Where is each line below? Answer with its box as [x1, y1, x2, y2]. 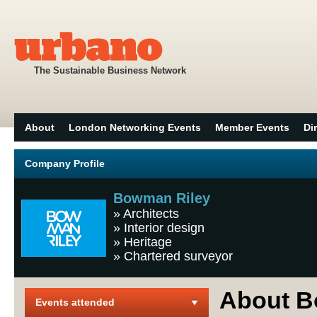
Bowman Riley [113, 190, 210, 206]
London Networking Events [69, 122, 201, 133]
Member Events [215, 122, 289, 133]
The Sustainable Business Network [34, 65, 186, 76]
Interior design [124, 221, 204, 235]
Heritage [124, 235, 172, 249]
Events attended [35, 296, 115, 308]
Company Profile [25, 158, 105, 169]
